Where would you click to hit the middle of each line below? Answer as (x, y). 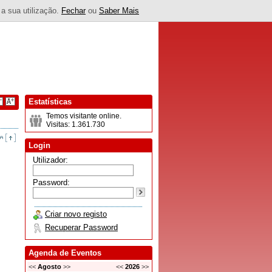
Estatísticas (50, 102)
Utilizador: (50, 160)
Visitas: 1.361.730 (76, 124)
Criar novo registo (76, 214)
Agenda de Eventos (65, 253)
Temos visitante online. (84, 116)
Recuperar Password (81, 227)
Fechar (73, 11)
